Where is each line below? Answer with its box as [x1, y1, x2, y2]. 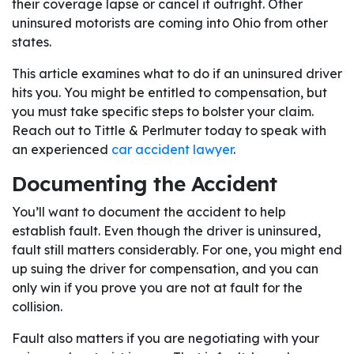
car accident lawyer [108, 141, 233, 158]
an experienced [12, 141, 108, 158]
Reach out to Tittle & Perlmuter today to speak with [12, 122, 326, 139]
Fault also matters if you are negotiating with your [12, 330, 319, 347]
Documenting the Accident [12, 171, 277, 198]
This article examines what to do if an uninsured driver [12, 66, 342, 82]
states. [12, 34, 51, 51]
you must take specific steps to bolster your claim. [12, 104, 314, 120]
